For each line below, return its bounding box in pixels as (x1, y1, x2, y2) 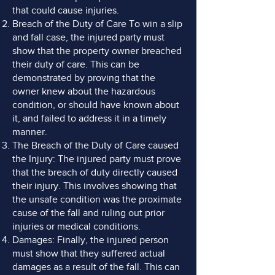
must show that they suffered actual (12, 248, 165, 259)
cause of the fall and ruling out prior (12, 207, 165, 219)
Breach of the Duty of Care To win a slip (12, 18, 182, 29)
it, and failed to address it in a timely (12, 113, 166, 124)
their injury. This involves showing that (12, 180, 177, 192)
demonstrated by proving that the (12, 72, 155, 83)
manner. (12, 126, 50, 137)
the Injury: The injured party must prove (12, 153, 181, 165)
